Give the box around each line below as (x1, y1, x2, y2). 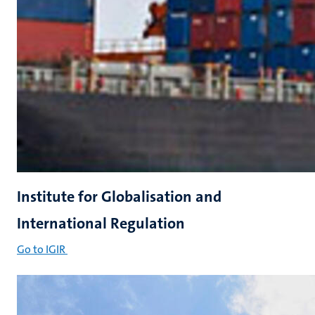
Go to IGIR (17, 242, 65, 257)
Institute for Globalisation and (17, 186, 221, 207)
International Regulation (17, 213, 185, 233)
